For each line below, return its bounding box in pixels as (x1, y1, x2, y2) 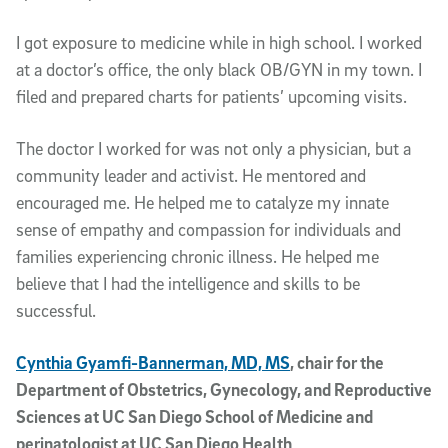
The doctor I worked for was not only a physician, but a (16, 137, 411, 159)
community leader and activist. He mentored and (16, 164, 366, 186)
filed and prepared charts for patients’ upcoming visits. (16, 85, 407, 107)
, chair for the (290, 351, 384, 373)
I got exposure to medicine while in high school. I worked (16, 31, 422, 53)
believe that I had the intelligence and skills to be (16, 272, 360, 294)
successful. (16, 299, 96, 321)
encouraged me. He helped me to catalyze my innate (16, 191, 389, 213)
